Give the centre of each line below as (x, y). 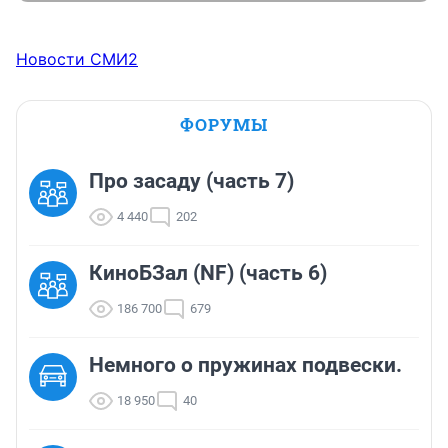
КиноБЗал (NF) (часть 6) (208, 273)
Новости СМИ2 (77, 59)
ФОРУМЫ (224, 125)
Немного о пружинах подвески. (245, 365)
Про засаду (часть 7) (191, 181)
